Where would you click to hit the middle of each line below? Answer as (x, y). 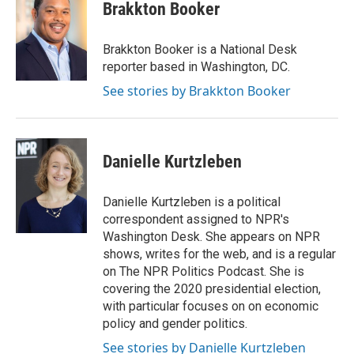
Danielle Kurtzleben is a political (192, 201)
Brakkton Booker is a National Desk (200, 49)
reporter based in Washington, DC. (196, 66)
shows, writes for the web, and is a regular (219, 254)
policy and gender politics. (175, 323)
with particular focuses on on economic (211, 306)
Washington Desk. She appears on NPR (211, 236)
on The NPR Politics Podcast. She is (203, 271)
